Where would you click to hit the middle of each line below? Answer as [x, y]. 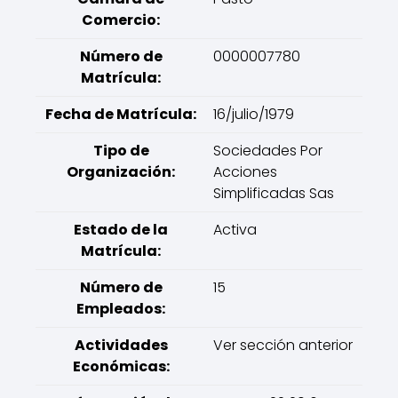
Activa [235, 230]
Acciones [245, 172]
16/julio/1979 [254, 114]
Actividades [121, 345]
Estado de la [121, 230]
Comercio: [121, 20]
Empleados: [121, 309]
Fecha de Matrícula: [121, 114]
